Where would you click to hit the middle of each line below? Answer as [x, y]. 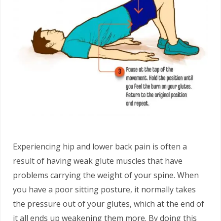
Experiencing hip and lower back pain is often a [100, 146]
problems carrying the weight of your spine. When [106, 175]
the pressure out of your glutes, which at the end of [109, 203]
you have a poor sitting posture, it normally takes [104, 189]
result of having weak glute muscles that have [98, 161]
